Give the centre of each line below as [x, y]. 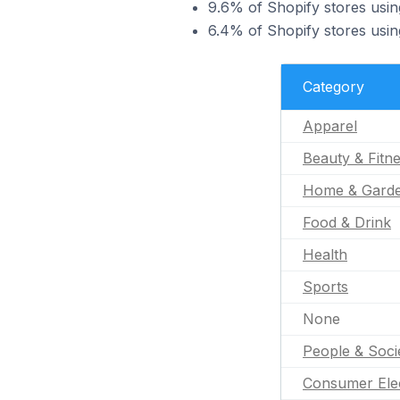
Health [325, 254]
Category [333, 86]
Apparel [330, 125]
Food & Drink [347, 222]
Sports [325, 286]
